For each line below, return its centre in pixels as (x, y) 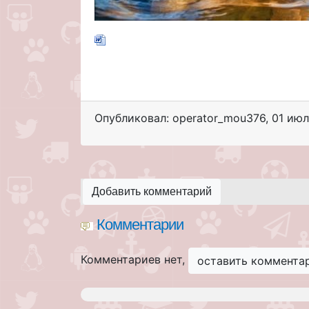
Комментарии (140, 224)
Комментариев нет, (134, 260)
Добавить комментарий (152, 191)
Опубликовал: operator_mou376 (180, 118)
